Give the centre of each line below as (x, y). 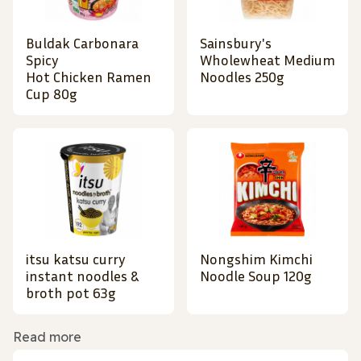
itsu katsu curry (76, 259)
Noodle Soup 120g (256, 276)
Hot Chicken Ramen (89, 77)
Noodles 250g (242, 77)
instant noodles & (82, 276)
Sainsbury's (236, 43)
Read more (47, 337)
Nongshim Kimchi (256, 259)
